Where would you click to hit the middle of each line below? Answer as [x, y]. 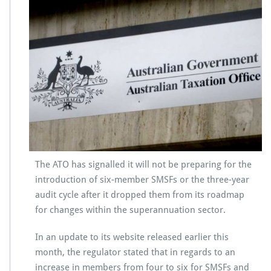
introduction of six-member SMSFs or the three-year [142, 179]
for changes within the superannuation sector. [130, 210]
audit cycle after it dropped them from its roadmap [140, 194]
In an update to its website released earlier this [132, 237]
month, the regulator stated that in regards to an [135, 252]
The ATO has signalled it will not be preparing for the [143, 164]
